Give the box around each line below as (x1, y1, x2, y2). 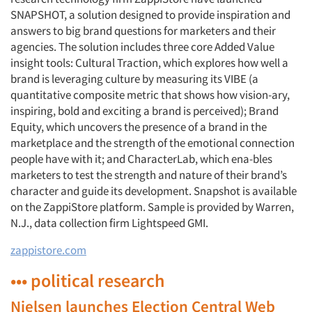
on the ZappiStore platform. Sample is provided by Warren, (10, 199, 294, 214)
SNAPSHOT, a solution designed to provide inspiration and (10, 7, 290, 22)
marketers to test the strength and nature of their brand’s (10, 167, 287, 182)
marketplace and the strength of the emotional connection (10, 135, 295, 150)
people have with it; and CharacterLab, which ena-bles (10, 151, 272, 166)
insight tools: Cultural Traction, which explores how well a (10, 55, 288, 70)
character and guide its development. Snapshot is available (10, 183, 297, 198)
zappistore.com (10, 242, 86, 258)
